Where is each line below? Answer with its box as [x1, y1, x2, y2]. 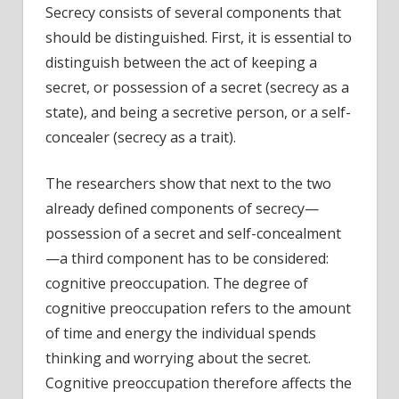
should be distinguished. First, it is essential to [45, 27, 352, 47]
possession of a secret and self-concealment [45, 223, 341, 243]
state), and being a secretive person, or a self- [45, 102, 351, 122]
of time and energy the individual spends [45, 322, 316, 343]
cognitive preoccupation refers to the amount [45, 297, 351, 318]
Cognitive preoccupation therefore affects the [45, 372, 352, 393]
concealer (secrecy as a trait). [45, 126, 236, 147]
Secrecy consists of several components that [45, 2, 341, 22]
